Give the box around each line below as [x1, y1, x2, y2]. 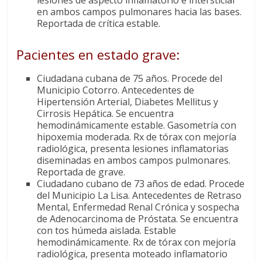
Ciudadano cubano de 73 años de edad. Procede [37, 177, 245, 190]
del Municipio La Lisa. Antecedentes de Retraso [37, 188, 242, 202]
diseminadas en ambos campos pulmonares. [37, 153, 231, 167]
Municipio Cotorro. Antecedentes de [37, 83, 195, 96]
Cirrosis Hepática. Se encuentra [37, 106, 174, 120]
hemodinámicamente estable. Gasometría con [37, 118, 237, 132]
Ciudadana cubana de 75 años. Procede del [37, 71, 223, 85]
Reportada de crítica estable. [37, 16, 161, 30]
